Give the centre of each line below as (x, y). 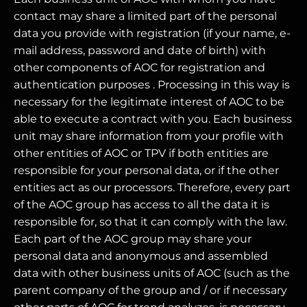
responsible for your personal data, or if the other (146, 170)
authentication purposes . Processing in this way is (152, 85)
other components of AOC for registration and (139, 67)
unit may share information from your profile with (149, 136)
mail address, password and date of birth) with (140, 50)
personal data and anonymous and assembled (141, 256)
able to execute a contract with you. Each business (153, 119)
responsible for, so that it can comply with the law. (150, 222)
